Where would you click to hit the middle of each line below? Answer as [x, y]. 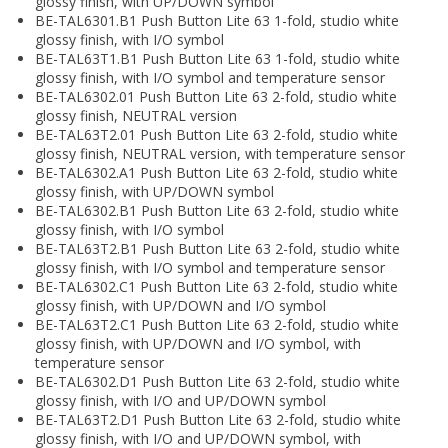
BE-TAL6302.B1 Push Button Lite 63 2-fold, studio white [217, 211]
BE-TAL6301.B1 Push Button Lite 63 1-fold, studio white [217, 21]
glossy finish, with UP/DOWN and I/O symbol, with [198, 344]
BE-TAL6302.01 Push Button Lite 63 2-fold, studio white [216, 97]
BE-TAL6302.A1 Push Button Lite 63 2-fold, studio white [216, 173]
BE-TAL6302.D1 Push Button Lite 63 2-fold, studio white [217, 382]
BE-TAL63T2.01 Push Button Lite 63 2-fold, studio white [216, 135]
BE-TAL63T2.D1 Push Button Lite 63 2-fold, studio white [218, 420]
